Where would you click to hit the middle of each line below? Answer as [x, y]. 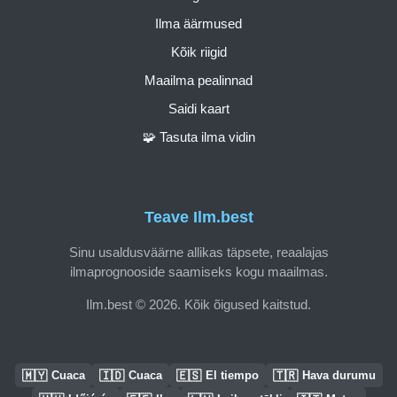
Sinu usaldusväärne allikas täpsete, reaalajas [198, 252]
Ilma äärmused [198, 23]
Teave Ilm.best [198, 218]
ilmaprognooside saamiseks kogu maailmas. [198, 271]
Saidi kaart [198, 108]
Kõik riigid [198, 51]
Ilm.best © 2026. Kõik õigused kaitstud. [198, 304]
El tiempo [232, 375]
